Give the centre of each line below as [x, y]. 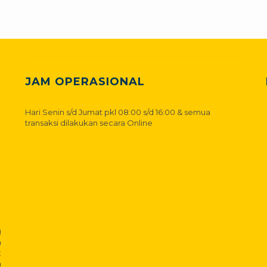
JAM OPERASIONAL [85, 81]
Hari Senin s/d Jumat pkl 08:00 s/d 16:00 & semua [118, 112]
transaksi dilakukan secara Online [89, 122]
